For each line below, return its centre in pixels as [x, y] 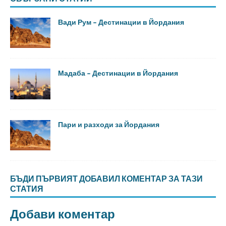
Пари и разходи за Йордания [109, 124]
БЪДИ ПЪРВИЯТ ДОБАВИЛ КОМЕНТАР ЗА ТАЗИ [106, 178]
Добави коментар [63, 213]
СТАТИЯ [27, 188]
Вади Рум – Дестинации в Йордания [121, 22]
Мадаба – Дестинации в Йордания [118, 73]
